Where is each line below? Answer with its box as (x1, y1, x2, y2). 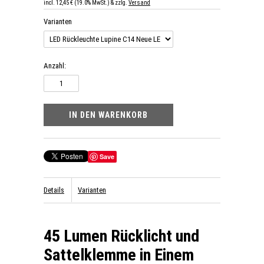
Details (44, 186, 64, 194)
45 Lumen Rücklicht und (44, 226, 199, 246)
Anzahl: (44, 61, 66, 70)
